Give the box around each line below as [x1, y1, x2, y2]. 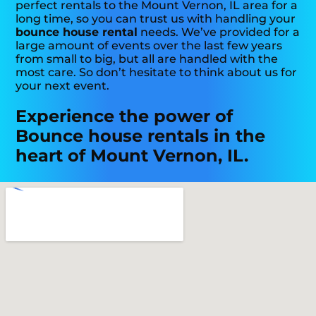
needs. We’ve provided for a [138, 25, 300, 39]
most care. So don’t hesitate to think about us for [16, 66, 298, 80]
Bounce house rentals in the [16, 126, 266, 147]
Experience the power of [16, 106, 233, 127]
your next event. [16, 79, 110, 93]
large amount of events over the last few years [16, 39, 283, 53]
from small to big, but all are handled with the [16, 52, 279, 66]
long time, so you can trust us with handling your [16, 12, 296, 26]
